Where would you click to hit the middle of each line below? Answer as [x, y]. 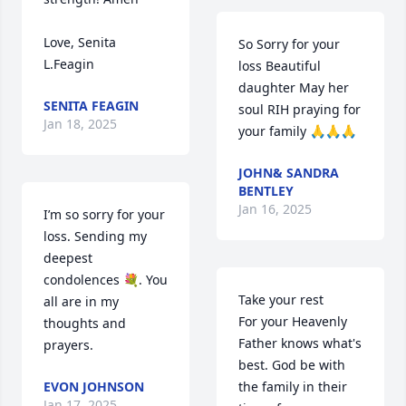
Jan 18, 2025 [80, 124]
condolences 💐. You [106, 280]
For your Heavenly [293, 322]
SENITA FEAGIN [91, 106]
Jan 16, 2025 [275, 209]
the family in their [293, 387]
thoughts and [85, 324]
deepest [68, 258]
